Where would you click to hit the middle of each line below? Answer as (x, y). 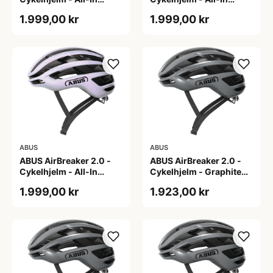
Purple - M (172, 10)
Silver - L (168, 183)
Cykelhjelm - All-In (58, 172)
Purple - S (40, 183)
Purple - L (40, 10)
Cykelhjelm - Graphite (196, 172)
